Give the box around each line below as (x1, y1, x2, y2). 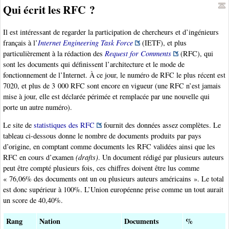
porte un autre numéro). (3, 102, 72, 112)
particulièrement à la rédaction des (3, 48, 105, 58)
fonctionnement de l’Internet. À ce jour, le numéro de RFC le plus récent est (3, 70, 225, 80)
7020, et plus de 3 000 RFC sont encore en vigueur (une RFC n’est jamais (3, 80, 221, 90)
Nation (39, 216, 60, 227)
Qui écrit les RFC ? (3, 1, 95, 17)
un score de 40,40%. (3, 195, 63, 205)
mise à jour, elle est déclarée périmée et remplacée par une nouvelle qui (3, 91, 210, 101)
